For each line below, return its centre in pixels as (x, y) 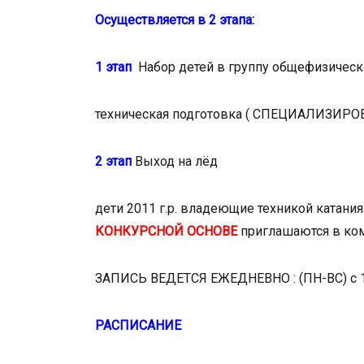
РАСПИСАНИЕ (138, 325)
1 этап (113, 67)
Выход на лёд (176, 161)
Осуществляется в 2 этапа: (175, 19)
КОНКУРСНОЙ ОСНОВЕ (168, 231)
